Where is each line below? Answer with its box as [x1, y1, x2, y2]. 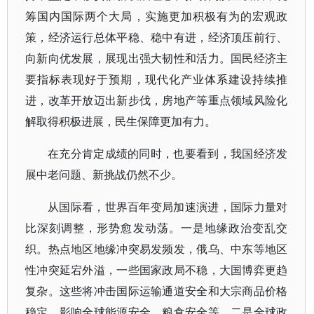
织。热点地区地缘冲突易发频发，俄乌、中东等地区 [25, 241, 288, 257]
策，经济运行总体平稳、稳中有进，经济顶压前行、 [25, 29, 288, 45]
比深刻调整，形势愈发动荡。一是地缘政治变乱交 [25, 220, 288, 235]
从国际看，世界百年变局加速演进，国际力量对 [48, 199, 288, 214]
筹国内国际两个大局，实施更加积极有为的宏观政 [25, 8, 288, 24]
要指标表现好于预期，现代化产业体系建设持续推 [25, 71, 288, 87]
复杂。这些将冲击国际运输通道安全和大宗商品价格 [25, 283, 288, 299]
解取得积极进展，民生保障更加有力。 [25, 114, 216, 129]
